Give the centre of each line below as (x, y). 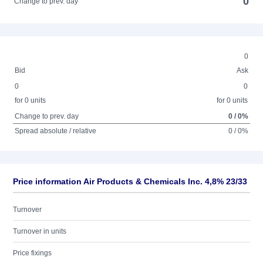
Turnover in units (40, 231)
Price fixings (32, 253)
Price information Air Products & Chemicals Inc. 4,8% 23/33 (130, 181)
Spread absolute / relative (56, 131)
